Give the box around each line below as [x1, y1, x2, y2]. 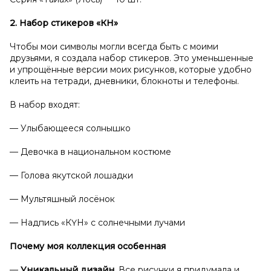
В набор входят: [10, 99, 80, 110]
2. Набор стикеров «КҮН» [10, 18, 118, 28]
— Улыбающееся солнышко [10, 123, 131, 134]
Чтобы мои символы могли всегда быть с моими [10, 41, 218, 52]
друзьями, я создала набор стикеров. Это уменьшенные [10, 53, 253, 64]
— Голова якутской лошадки [10, 170, 133, 181]
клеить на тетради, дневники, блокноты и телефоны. [10, 76, 239, 87]
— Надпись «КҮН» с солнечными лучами [10, 217, 185, 228]
